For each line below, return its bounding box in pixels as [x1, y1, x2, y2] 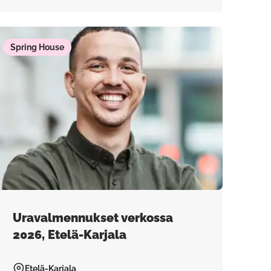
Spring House [10, 42, 65, 52]
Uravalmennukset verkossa [13, 211, 174, 225]
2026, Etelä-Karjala [13, 227, 127, 242]
